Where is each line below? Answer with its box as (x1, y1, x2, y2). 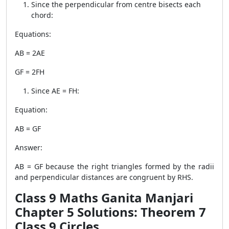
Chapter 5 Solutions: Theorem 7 (15, 203, 206, 220)
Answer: (15, 143, 42, 152)
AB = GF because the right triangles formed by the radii (15, 162, 214, 171)
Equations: (15, 29, 51, 39)
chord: (31, 10, 53, 20)
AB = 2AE (15, 48, 45, 58)
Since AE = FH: (31, 86, 79, 96)
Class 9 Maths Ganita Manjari (15, 189, 193, 206)
